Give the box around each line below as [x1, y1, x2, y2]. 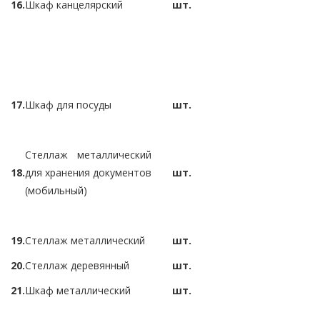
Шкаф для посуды [25, 97, 111, 111]
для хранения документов [25, 165, 151, 179]
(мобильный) [25, 183, 87, 197]
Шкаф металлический [25, 283, 131, 297]
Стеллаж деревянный [25, 258, 129, 272]
